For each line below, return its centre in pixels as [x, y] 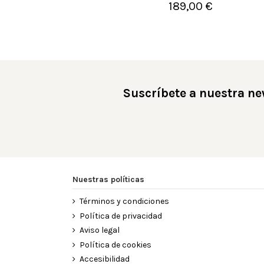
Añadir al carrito [202, 10]
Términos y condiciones [124, 201]
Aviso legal [99, 230]
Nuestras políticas [108, 179]
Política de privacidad [121, 216]
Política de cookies [115, 245]
